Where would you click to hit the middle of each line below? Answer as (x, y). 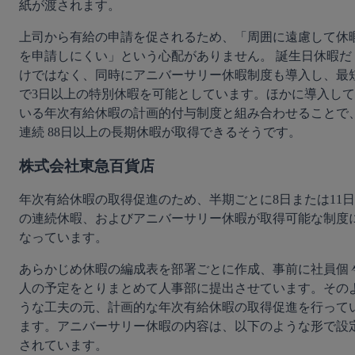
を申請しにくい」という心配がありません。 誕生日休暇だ (185, 55)
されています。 (63, 345)
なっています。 (63, 238)
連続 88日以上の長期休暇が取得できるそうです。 (160, 132)
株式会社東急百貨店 (87, 166)
